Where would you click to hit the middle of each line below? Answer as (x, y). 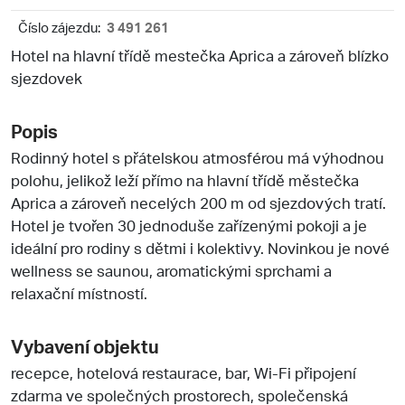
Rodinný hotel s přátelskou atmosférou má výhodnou (198, 157)
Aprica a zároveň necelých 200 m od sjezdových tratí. (198, 202)
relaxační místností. (79, 292)
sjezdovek (47, 77)
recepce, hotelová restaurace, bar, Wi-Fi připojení (184, 372)
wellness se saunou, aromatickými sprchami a (171, 270)
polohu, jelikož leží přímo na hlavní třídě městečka (185, 179)
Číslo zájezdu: (59, 27)
